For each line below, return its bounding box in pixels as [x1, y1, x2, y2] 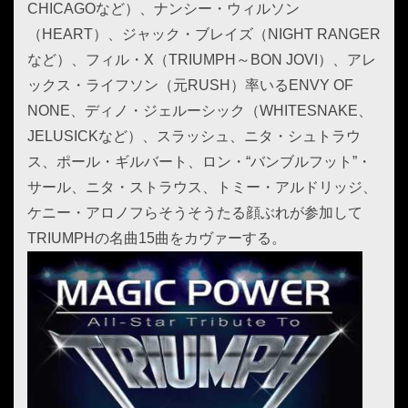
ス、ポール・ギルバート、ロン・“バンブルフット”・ [27, 154, 372, 169]
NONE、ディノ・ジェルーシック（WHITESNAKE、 [27, 103, 372, 118]
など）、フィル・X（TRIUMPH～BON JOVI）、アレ [27, 52, 376, 67]
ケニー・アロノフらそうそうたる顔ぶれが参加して [27, 205, 362, 220]
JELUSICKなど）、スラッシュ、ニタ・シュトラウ [27, 128, 361, 144]
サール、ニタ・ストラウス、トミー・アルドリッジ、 [27, 179, 377, 195]
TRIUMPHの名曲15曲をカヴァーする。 [27, 230, 286, 246]
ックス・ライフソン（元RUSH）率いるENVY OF [27, 77, 353, 93]
